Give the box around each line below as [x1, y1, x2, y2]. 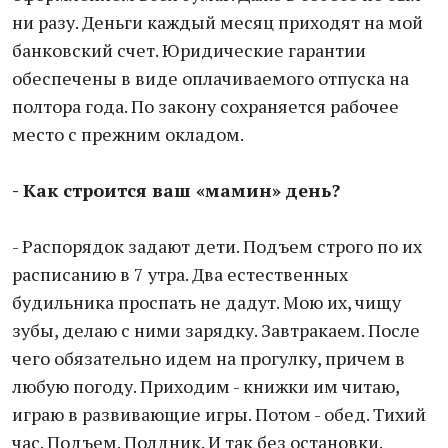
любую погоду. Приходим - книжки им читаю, [12, 374, 399, 398]
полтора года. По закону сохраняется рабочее [12, 94, 399, 118]
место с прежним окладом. [12, 122, 244, 146]
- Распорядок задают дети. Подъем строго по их [12, 234, 422, 258]
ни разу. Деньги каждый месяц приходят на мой [12, 10, 423, 34]
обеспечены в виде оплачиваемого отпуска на [12, 66, 409, 90]
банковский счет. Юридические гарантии [12, 38, 366, 62]
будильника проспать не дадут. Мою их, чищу [12, 290, 401, 314]
